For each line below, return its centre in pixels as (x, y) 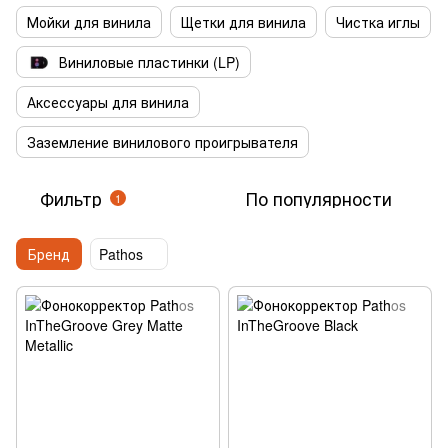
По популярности (318, 198)
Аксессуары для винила (108, 102)
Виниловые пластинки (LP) (149, 62)
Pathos (121, 254)
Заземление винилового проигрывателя (162, 142)
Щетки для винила (243, 22)
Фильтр (71, 198)
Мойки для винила (89, 22)
